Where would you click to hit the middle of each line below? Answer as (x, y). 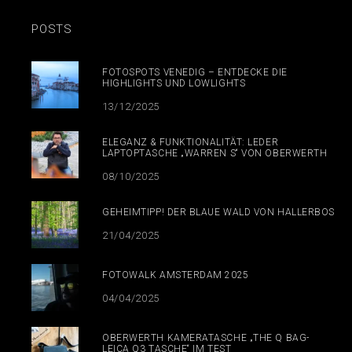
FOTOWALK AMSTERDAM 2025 (176, 275)
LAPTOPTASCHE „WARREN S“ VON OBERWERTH (215, 153)
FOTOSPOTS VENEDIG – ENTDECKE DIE (195, 72)
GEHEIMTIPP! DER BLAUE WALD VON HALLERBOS (218, 212)
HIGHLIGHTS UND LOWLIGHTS (174, 83)
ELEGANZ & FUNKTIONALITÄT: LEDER (191, 142)
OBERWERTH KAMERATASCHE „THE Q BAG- (206, 337)
